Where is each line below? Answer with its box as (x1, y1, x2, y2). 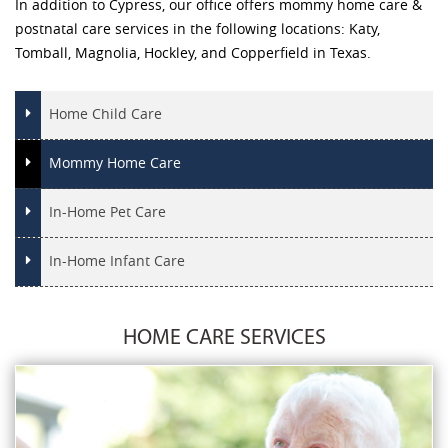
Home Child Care (49, 106, 162, 124)
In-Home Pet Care (49, 204, 166, 222)
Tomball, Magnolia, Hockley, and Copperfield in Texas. (15, 45, 371, 63)
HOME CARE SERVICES (122, 327, 326, 351)
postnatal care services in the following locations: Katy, (15, 21, 380, 39)
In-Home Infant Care (49, 253, 185, 271)
